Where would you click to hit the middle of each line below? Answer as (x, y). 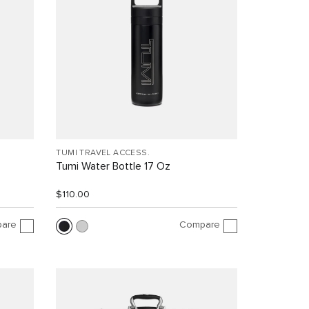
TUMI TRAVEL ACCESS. (103, 153)
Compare (199, 225)
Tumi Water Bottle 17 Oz (113, 167)
